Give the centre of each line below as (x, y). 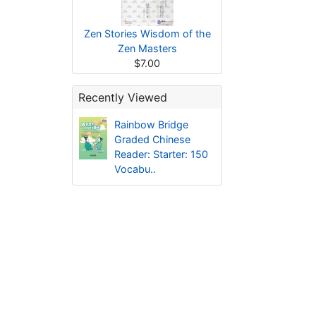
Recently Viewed (123, 97)
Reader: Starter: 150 (161, 154)
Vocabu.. (135, 169)
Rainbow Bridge (151, 124)
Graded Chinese (152, 139)
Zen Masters (147, 48)
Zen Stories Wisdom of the (147, 34)
